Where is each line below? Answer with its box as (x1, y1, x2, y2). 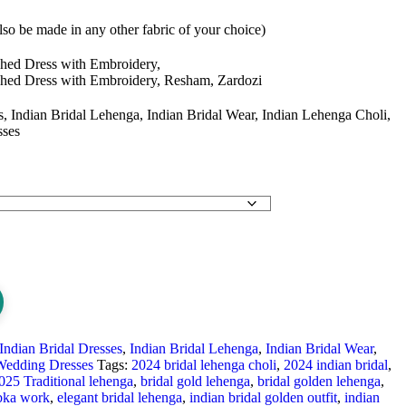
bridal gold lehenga (140, 373, 250, 390)
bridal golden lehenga (256, 373, 381, 390)
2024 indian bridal (283, 357, 388, 373)
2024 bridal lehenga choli (130, 357, 276, 373)
